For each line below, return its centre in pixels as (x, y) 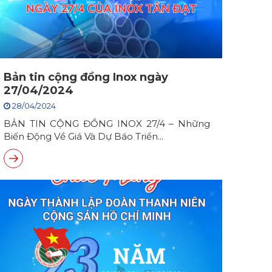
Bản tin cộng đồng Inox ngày (86, 77)
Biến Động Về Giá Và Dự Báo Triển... (83, 136)
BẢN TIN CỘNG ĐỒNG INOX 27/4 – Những (107, 124)
